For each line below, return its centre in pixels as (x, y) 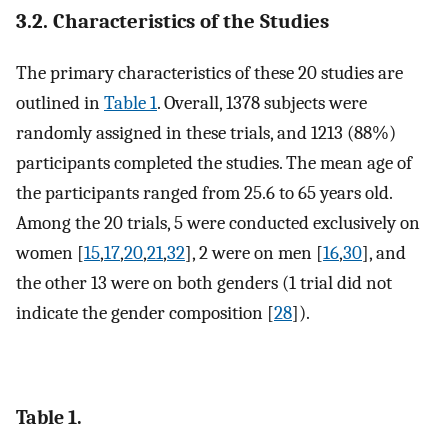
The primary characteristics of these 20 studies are (209, 72)
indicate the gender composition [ (145, 312)
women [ (50, 252)
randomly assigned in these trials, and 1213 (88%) (206, 132)
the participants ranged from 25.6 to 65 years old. (204, 192)
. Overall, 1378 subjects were (262, 102)
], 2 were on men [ (254, 252)
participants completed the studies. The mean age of (214, 162)
